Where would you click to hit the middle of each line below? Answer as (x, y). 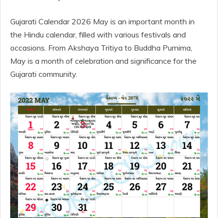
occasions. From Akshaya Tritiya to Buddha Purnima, (101, 48)
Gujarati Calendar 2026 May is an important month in (102, 21)
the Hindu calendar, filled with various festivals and (98, 35)
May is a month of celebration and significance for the (103, 61)
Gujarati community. (44, 74)
